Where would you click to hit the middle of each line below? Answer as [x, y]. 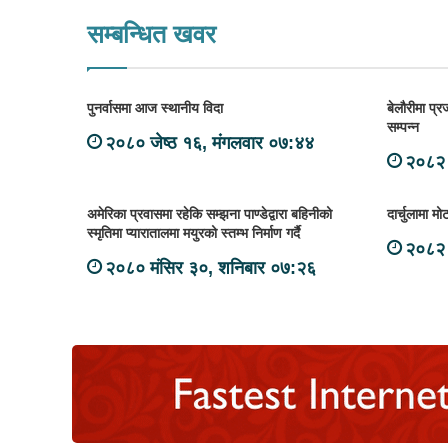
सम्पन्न [403, 127]
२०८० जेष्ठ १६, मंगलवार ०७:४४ [209, 143]
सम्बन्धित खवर [151, 34]
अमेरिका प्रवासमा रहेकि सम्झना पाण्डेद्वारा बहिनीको [209, 214]
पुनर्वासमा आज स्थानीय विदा [155, 108]
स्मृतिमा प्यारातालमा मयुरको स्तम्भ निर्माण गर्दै [193, 233]
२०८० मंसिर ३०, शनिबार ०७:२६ [210, 268]
